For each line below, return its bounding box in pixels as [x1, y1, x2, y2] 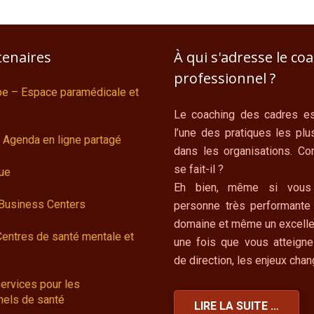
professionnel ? [174, 69, 275, 88]
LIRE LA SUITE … [193, 299, 279, 313]
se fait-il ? [174, 163, 224, 177]
